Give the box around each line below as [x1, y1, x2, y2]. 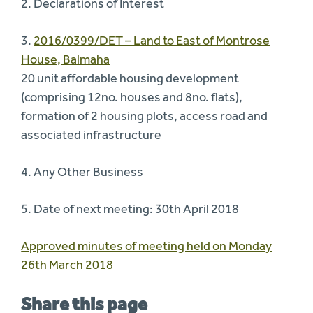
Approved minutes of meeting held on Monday [21, 238, 272, 254]
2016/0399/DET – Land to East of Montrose [34, 32, 270, 48]
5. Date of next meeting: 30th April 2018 [21, 201, 240, 217]
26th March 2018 [21, 256, 114, 272]
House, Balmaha [21, 51, 110, 67]
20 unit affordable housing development [21, 70, 240, 86]
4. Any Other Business [21, 163, 144, 180]
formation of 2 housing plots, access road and [21, 108, 268, 124]
